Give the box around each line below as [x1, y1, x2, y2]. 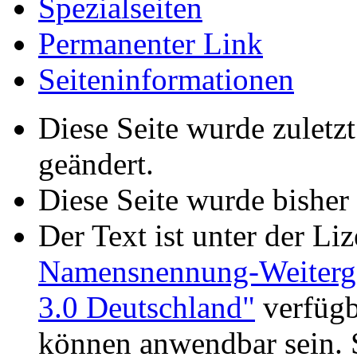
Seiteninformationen [38, 61, 294, 96]
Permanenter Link [38, 25, 263, 61]
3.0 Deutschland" [38, 289, 255, 324]
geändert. [38, 146, 154, 181]
